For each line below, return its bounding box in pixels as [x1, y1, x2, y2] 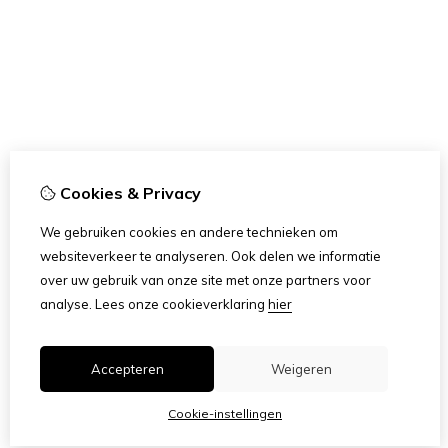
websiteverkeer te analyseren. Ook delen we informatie [40, 248, 381, 264]
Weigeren [270, 361, 332, 377]
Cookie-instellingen [168, 406, 282, 421]
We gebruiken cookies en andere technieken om [40, 224, 338, 240]
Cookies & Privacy [56, 183, 201, 203]
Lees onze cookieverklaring [92, 296, 268, 312]
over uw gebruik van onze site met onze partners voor [40, 272, 371, 288]
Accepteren [90, 361, 164, 377]
